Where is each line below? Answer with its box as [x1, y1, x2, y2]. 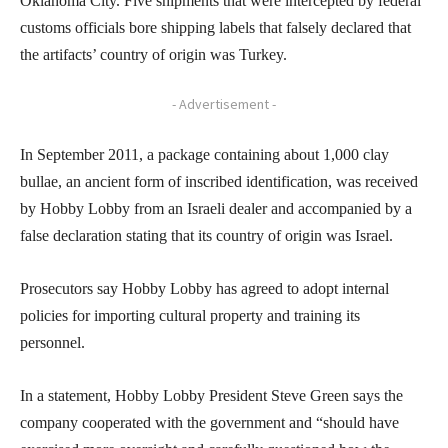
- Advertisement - [172, 94, 276, 113]
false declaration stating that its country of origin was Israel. [20, 226, 393, 244]
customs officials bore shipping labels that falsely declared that [20, 18, 411, 36]
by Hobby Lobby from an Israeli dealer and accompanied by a [20, 199, 412, 217]
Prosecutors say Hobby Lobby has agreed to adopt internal [20, 279, 389, 297]
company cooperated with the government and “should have [20, 413, 399, 431]
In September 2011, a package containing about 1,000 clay [20, 145, 389, 163]
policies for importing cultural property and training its [20, 306, 360, 324]
